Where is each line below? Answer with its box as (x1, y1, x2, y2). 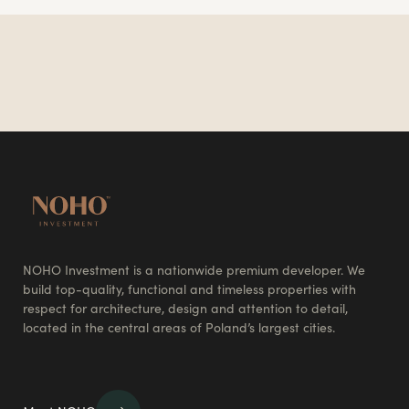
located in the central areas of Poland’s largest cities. (23, 318, 335, 336)
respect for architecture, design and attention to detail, (23, 299, 348, 317)
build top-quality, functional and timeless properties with (23, 279, 356, 298)
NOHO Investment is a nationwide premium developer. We (23, 260, 365, 278)
